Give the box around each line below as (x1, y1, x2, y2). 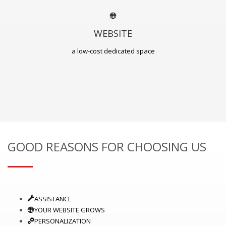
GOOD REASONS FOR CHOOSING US (8, 138, 206, 155)
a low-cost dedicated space (71, 46, 155, 55)
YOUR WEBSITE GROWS (34, 205, 105, 214)
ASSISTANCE (34, 194, 72, 203)
